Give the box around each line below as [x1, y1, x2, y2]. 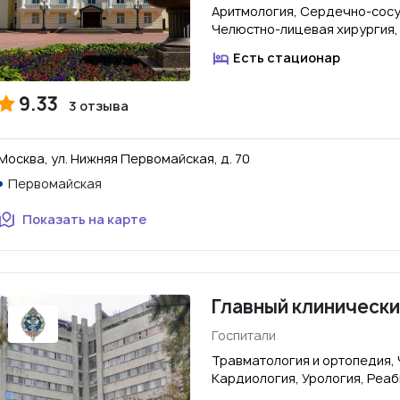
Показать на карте [22, 211, 146, 228]
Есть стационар [233, 49, 340, 66]
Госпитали [212, 327, 276, 344]
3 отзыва [69, 97, 129, 114]
